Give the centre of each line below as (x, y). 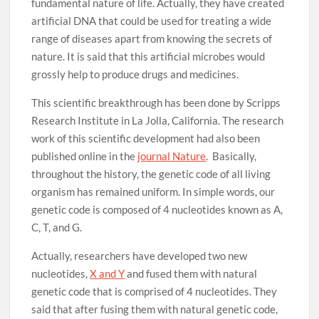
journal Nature (172, 156)
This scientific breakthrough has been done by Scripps (156, 103)
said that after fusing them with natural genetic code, (155, 309)
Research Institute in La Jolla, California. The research (158, 120)
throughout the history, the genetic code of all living (151, 174)
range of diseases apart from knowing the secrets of (152, 38)
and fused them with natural (191, 273)
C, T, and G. (57, 227)
